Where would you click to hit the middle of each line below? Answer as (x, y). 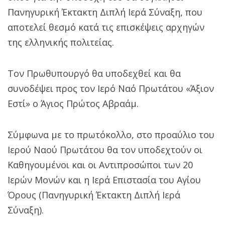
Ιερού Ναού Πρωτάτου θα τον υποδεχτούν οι (105, 149)
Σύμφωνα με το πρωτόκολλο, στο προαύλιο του (111, 134)
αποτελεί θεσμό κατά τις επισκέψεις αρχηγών (106, 27)
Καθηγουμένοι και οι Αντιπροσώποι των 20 (100, 164)
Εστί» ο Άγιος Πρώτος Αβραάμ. (73, 103)
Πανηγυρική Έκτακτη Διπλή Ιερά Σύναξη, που (105, 12)
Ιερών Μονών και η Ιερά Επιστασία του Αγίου (104, 180)
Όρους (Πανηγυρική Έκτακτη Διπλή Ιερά (94, 195)
